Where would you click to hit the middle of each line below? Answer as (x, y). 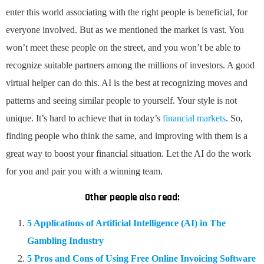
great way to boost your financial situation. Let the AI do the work (128, 154)
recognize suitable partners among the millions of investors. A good (130, 65)
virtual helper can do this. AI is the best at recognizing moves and (127, 83)
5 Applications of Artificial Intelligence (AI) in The (126, 223)
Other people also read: (132, 198)
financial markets (194, 118)
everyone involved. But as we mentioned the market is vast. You (125, 30)
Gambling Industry (65, 241)
